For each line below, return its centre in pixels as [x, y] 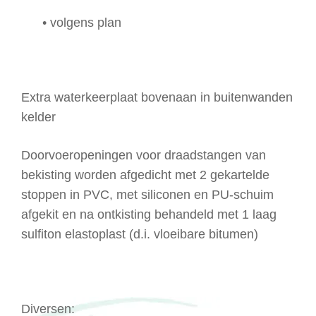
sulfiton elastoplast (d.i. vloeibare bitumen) [140, 234]
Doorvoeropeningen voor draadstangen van [144, 155]
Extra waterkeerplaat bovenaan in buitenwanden [157, 98]
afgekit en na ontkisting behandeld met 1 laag [149, 214]
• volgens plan [82, 22]
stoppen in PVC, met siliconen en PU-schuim [147, 194]
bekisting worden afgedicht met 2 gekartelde [145, 175]
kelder [38, 117]
